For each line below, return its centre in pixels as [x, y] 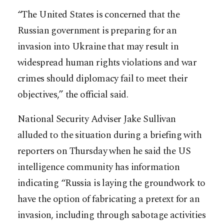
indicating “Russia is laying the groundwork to [111, 183]
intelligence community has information [99, 167]
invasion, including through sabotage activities [112, 215]
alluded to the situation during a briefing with [110, 135]
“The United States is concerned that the [99, 14]
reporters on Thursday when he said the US [104, 151]
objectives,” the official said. [73, 94]
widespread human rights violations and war [107, 62]
